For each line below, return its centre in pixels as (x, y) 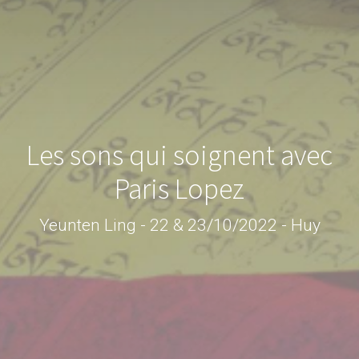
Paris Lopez (179, 188)
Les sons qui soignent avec (179, 155)
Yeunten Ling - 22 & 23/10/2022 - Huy (179, 224)
